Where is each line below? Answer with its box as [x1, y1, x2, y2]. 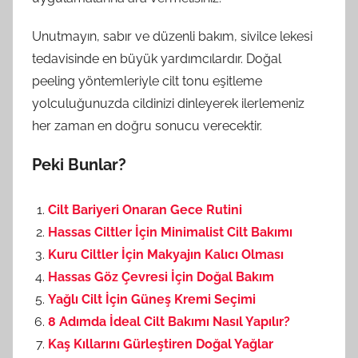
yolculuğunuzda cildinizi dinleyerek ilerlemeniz [32, 95, 304, 111]
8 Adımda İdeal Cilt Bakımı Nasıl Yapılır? [48, 313, 290, 329]
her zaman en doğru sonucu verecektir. [32, 117, 262, 133]
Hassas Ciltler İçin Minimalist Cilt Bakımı [48, 224, 292, 240]
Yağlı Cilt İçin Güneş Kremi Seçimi [48, 291, 256, 307]
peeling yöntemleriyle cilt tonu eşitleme [32, 73, 262, 89]
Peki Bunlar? [32, 154, 126, 174]
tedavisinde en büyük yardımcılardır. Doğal [32, 50, 281, 66]
